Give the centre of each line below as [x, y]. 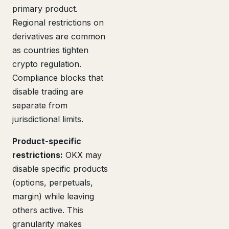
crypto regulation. [47, 64]
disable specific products [60, 168]
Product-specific [47, 141]
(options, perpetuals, [53, 182]
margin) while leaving [53, 196]
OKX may [82, 155]
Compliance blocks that [58, 77]
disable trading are [48, 91]
